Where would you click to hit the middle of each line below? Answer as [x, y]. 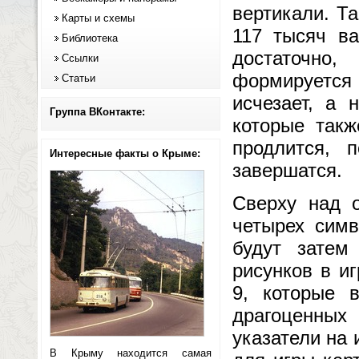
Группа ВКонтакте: [97, 112]
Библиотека [90, 38]
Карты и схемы [98, 18]
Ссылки [80, 58]
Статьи [79, 78]
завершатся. [287, 171]
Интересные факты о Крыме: [125, 153]
